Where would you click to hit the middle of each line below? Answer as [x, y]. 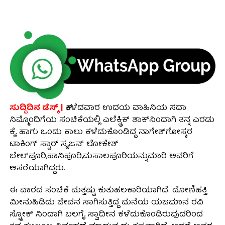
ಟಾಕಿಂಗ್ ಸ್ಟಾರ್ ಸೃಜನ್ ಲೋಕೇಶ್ [64, 144]
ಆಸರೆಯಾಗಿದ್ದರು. [37, 168]
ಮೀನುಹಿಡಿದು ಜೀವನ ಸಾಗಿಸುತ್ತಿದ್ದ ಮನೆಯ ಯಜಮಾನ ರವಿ [106, 203]
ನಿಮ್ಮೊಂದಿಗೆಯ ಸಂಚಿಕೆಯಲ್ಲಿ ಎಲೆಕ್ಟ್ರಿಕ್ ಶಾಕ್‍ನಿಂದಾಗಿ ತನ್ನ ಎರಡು [112, 120]
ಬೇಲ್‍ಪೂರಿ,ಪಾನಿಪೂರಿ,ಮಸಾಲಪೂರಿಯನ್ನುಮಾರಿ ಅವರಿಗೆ [101, 156]
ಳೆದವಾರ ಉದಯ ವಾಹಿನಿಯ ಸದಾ [128, 108]
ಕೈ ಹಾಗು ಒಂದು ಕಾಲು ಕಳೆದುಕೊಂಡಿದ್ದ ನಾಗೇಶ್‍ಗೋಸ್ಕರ [101, 132]
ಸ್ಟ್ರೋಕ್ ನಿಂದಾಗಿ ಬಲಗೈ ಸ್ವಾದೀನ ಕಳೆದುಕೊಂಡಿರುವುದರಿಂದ [106, 215]
